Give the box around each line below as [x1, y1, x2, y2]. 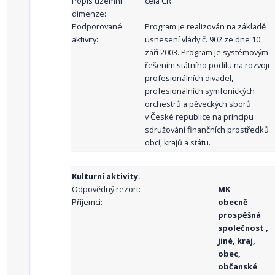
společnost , [218, 222, 268, 233]
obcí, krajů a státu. [145, 137, 211, 148]
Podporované [72, 21, 122, 32]
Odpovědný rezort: [72, 184, 141, 195]
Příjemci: [72, 196, 103, 207]
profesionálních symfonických [145, 85, 255, 96]
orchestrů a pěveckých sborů [145, 98, 251, 109]
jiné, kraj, [218, 235, 255, 246]
